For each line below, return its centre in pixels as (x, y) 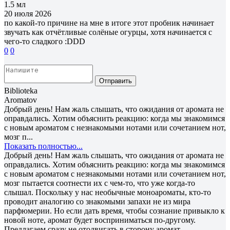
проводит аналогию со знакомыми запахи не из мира (97, 201)
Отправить (116, 81)
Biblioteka (21, 90)
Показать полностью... (43, 146)
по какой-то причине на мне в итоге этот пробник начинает (109, 23)
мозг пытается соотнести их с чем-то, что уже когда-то (100, 183)
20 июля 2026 (28, 13)
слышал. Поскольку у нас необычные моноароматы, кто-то (108, 192)
